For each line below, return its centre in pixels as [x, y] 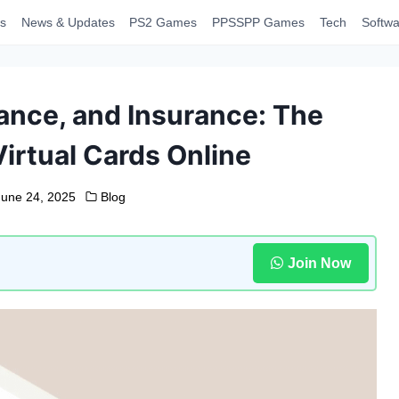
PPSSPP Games [259, 22]
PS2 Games [163, 22]
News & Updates [68, 22]
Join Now [319, 263]
